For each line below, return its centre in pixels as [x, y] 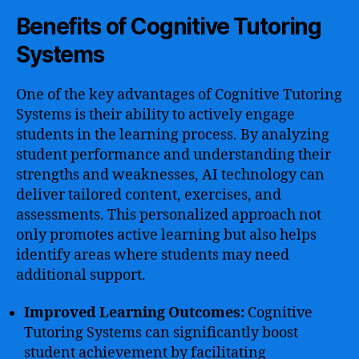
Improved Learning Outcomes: [134, 313]
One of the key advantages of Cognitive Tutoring [179, 95]
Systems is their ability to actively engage [155, 115]
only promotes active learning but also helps [166, 235]
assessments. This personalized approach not [169, 215]
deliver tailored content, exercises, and [149, 195]
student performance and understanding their [173, 155]
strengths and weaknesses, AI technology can [170, 175]
